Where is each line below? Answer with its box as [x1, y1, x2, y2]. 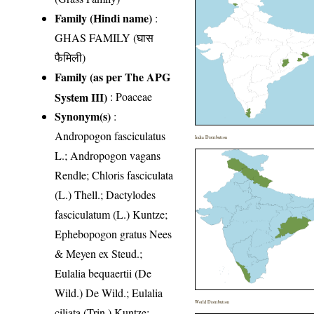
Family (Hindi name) [55, 9, 153, 26]
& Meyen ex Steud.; [55, 245, 143, 261]
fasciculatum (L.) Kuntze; [55, 206, 168, 221]
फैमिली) [55, 49, 86, 64]
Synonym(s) [55, 107, 111, 124]
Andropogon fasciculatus [55, 128, 166, 143]
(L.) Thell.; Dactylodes [55, 186, 156, 202]
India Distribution [195, 133, 228, 140]
